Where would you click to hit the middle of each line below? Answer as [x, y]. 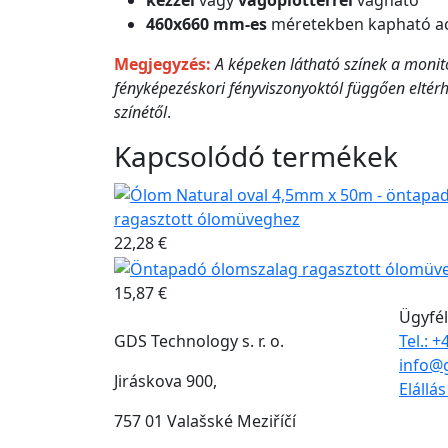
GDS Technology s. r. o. [199, 340]
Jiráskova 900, [165, 380]
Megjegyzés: [162, 64]
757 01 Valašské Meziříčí [205, 420]
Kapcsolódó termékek [256, 156]
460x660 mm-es [206, 24]
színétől [140, 112]
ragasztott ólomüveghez [207, 218]
